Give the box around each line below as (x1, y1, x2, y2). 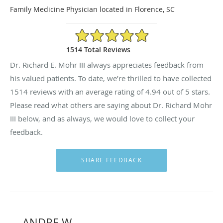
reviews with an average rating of (28, 86, 145, 97)
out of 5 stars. (161, 86, 210, 97)
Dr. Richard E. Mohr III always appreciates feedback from (10, 59, 204, 70)
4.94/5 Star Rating (74, 27, 133, 37)
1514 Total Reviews (66, 44, 130, 54)
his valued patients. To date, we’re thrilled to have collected (10, 73, 212, 83)
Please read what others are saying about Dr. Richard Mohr (10, 100, 212, 110)
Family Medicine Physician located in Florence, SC (10, 4, 175, 14)
